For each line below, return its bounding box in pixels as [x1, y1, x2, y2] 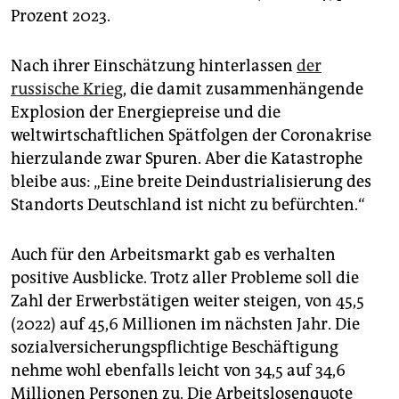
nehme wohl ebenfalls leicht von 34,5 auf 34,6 [11, 360, 346, 380]
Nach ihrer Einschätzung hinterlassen [11, 55, 297, 76]
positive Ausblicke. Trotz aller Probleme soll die [11, 267, 359, 288]
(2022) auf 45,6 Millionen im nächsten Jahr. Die [11, 313, 360, 334]
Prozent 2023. [11, 5, 110, 26]
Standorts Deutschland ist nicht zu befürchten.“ [11, 194, 365, 215]
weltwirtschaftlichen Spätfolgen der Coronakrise [11, 125, 371, 145]
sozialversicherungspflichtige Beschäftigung [11, 337, 338, 357]
